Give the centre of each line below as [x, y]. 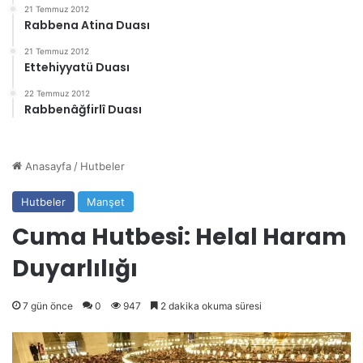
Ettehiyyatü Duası [77, 68]
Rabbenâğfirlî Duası [83, 110]
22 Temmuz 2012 [57, 94]
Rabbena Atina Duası [87, 26]
